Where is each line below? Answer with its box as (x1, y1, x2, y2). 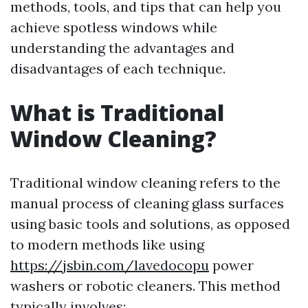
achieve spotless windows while (10, 19, 217, 36)
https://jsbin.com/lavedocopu (10, 256, 209, 274)
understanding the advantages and (10, 39, 234, 56)
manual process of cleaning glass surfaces (10, 195, 284, 212)
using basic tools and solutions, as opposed (10, 215, 290, 232)
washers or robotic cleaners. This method (10, 277, 280, 294)
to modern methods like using (10, 236, 204, 253)
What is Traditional (10, 98, 224, 127)
